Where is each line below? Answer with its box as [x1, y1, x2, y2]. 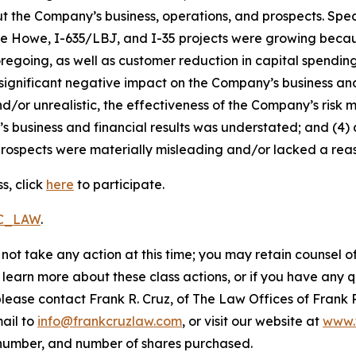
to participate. [74, 176, 164, 192]
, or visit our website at [182, 313, 323, 329]
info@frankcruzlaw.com [37, 313, 182, 329]
